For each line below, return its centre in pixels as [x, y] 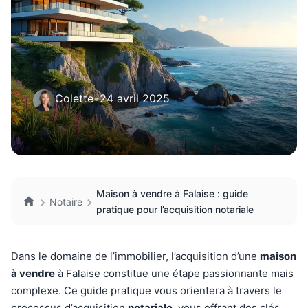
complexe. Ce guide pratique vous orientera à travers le [146, 290]
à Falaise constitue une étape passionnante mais [174, 273]
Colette [74, 98]
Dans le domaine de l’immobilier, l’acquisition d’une [135, 256]
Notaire [66, 201]
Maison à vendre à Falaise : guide [172, 194]
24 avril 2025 [135, 98]
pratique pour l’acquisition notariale [175, 209]
